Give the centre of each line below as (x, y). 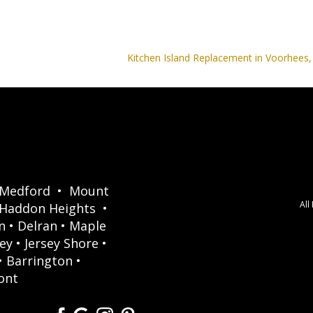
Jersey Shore (61, 243)
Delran (37, 225)
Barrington (39, 260)
